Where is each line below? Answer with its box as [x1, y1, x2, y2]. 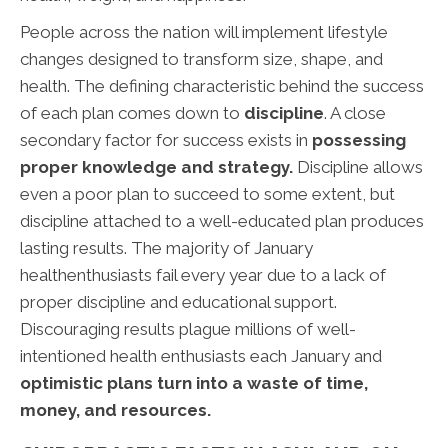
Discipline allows [293, 157, 423, 178]
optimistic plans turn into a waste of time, [20, 373, 368, 394]
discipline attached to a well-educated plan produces [20, 211, 424, 232]
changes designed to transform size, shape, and [20, 49, 383, 70]
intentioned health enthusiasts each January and [20, 346, 382, 367]
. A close [324, 103, 386, 124]
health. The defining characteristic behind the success [20, 76, 424, 97]
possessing [312, 130, 406, 151]
